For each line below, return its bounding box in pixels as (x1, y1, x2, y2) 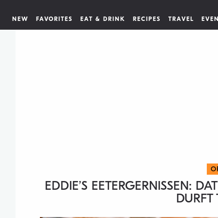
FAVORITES (36, 16, 73, 22)
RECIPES (133, 16, 161, 22)
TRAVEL (168, 16, 194, 22)
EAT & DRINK (80, 16, 126, 22)
